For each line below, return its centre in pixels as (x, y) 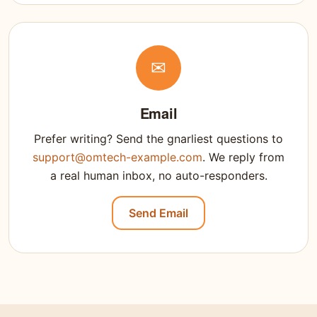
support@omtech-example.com (117, 157)
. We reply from (243, 157)
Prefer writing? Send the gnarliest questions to (158, 139)
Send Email (158, 213)
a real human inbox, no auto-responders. (158, 176)
